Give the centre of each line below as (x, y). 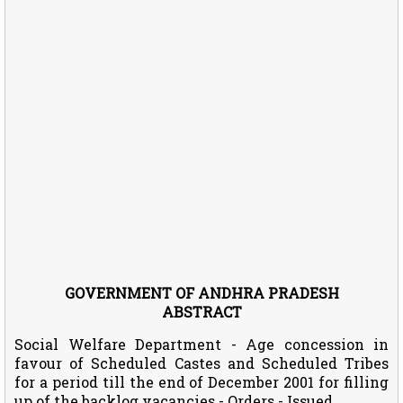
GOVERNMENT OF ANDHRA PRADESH (201, 292)
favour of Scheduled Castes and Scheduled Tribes (201, 363)
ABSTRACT (201, 311)
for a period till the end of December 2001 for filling (201, 381)
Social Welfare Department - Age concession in (201, 344)
